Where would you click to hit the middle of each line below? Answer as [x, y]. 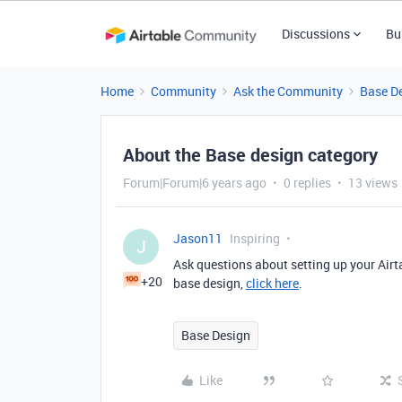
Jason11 [198, 238]
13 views [373, 183]
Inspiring [255, 238]
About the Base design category [250, 155]
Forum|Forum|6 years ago [195, 183]
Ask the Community [288, 91]
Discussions [315, 34]
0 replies [307, 183]
